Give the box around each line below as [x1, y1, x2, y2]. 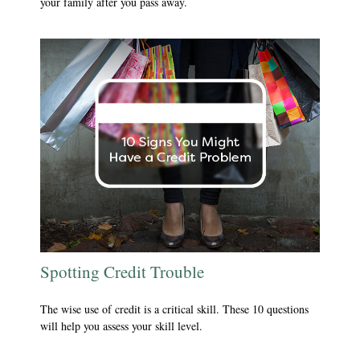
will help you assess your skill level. [40, 317, 202, 333]
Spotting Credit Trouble [40, 260, 204, 284]
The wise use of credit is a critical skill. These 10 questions [40, 301, 309, 317]
